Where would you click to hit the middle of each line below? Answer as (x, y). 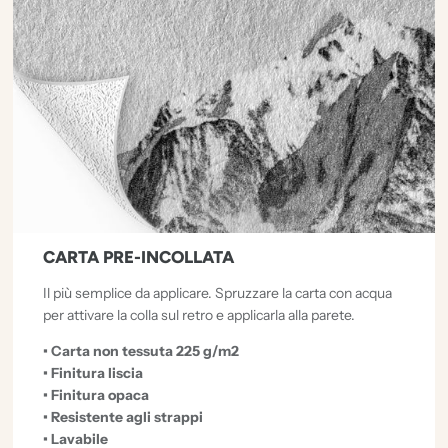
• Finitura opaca (96, 394)
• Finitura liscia (93, 372)
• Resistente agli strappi (123, 416)
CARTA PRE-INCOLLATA (139, 256)
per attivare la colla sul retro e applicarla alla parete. (199, 314)
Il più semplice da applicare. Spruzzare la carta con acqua (218, 292)
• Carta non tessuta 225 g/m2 (141, 350)
